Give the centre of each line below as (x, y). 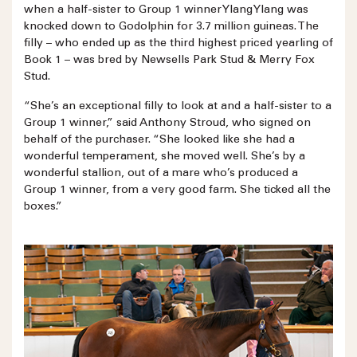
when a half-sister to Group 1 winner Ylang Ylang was (166, 11)
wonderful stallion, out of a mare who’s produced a (161, 174)
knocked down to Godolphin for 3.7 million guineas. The (171, 27)
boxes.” (43, 208)
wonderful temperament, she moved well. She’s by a (165, 157)
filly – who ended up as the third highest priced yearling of (178, 44)
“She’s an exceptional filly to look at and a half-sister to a (178, 107)
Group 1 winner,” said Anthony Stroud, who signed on (167, 124)
